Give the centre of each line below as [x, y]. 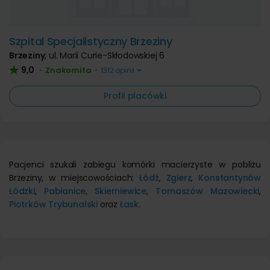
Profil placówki [135, 96]
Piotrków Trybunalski [53, 204]
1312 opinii [118, 70]
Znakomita [68, 70]
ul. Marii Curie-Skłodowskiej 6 [107, 55]
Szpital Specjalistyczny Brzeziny [91, 41]
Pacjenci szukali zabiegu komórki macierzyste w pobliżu [135, 165]
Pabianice [65, 191]
